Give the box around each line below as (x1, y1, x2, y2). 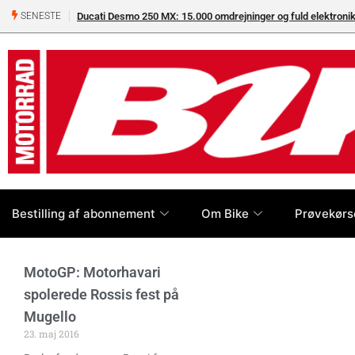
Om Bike (201, 205, 249, 221)
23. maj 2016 (24, 327, 79, 341)
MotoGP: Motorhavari (24, 264, 161, 281)
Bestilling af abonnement (12, 205, 155, 221)
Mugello (24, 308, 76, 326)
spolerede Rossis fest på (24, 286, 179, 303)
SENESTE (18, 10, 61, 22)
